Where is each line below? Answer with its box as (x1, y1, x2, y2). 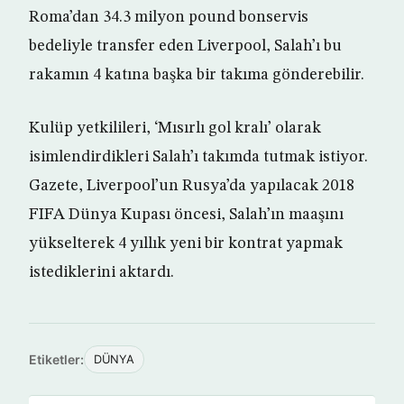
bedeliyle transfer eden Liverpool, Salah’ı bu (29, 38, 342, 55)
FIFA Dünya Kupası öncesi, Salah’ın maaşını (29, 207, 344, 224)
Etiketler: (29, 352, 84, 368)
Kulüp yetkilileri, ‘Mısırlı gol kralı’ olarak (29, 120, 321, 137)
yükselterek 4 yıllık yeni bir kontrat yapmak (29, 235, 343, 252)
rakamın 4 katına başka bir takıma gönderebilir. (29, 67, 364, 84)
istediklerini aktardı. (29, 264, 174, 281)
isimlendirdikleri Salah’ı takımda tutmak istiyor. (29, 149, 368, 166)
